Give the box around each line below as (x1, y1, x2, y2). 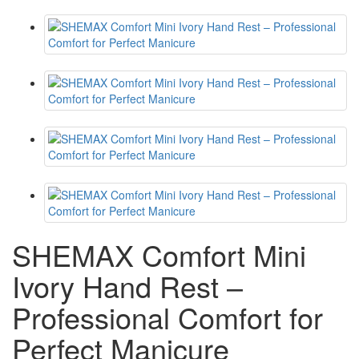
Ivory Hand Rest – (12, 265, 243, 307)
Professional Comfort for (12, 296, 323, 338)
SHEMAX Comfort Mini (12, 234, 306, 276)
